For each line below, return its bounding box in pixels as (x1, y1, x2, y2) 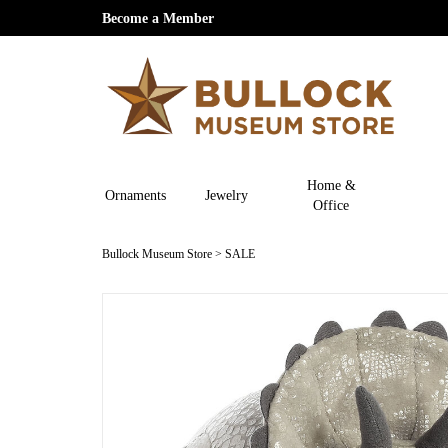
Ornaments (105, 186, 167, 203)
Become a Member (102, 10, 214, 26)
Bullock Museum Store (102, 246, 212, 261)
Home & (306, 176, 356, 193)
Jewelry (204, 186, 248, 203)
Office (313, 196, 350, 213)
